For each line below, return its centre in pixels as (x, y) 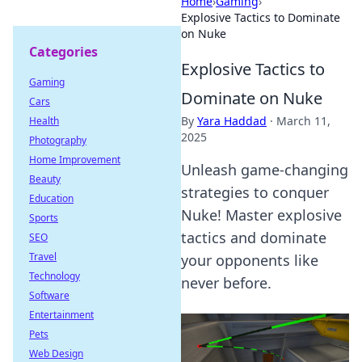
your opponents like (250, 260)
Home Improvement (75, 160)
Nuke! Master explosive (261, 215)
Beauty (45, 179)
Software (49, 295)
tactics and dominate (254, 238)
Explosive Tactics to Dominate (261, 17)
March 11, (303, 121)
